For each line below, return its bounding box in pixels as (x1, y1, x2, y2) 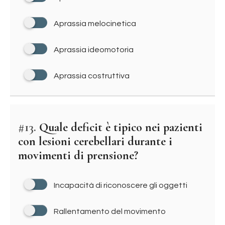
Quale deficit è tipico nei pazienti (36, 120, 202, 135)
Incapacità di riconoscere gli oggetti (54, 181, 187, 189)
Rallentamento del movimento (54, 207, 166, 215)
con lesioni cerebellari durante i (18, 134, 172, 149)
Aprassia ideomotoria (54, 46, 134, 54)
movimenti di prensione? (18, 148, 138, 163)
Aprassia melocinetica (54, 20, 136, 28)
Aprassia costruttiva (54, 72, 130, 80)
